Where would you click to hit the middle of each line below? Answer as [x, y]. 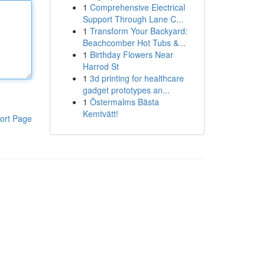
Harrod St [101, 66]
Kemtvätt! [100, 114]
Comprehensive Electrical [137, 7]
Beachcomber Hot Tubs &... [134, 43]
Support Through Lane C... [133, 19]
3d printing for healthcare [137, 78]
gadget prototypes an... [126, 90]
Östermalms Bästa [124, 102]
